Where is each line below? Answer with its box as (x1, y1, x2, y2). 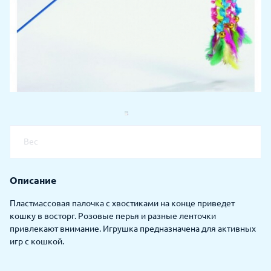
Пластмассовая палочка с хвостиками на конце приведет (10, 198, 235, 208)
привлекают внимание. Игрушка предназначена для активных (10, 223, 256, 233)
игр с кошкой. (10, 236, 64, 246)
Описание (10, 174, 56, 186)
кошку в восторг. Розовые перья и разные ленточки (10, 211, 216, 221)
